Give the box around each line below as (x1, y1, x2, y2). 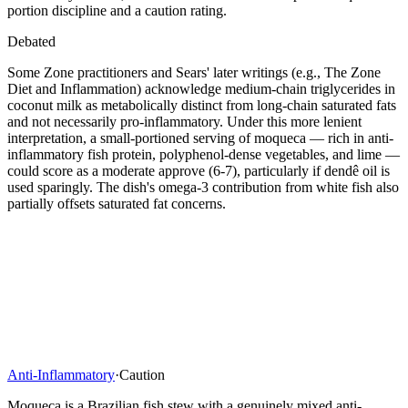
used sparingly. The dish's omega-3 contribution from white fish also (7, 178, 399, 195)
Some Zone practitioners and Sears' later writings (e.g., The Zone (7, 64, 381, 80)
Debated (7, 33, 56, 49)
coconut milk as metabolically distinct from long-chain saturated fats (7, 97, 396, 113)
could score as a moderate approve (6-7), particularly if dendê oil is (7, 162, 390, 178)
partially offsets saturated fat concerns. (7, 195, 226, 211)
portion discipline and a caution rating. (7, 2, 227, 18)
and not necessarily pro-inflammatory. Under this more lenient (7, 113, 362, 129)
